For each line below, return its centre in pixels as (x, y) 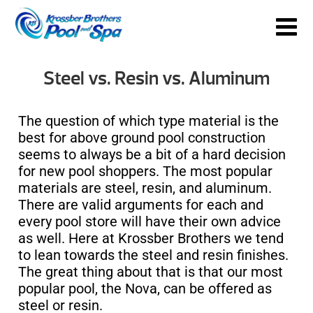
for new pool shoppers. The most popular (145, 171)
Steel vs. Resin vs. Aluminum (156, 78)
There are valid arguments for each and (141, 205)
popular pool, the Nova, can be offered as (145, 289)
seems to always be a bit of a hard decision (152, 154)
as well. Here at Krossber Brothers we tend (151, 238)
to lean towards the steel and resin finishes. (153, 255)
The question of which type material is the (148, 121)
